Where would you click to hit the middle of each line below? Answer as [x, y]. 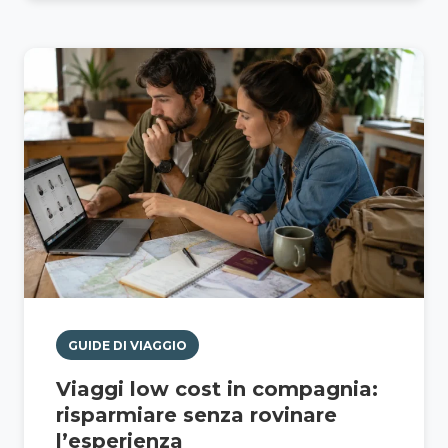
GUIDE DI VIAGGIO [127, 345]
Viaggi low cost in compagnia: [217, 389]
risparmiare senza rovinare [196, 415]
